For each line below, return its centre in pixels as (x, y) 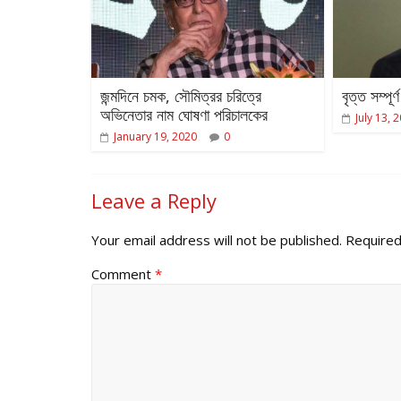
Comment (123, 273)
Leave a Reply (154, 200)
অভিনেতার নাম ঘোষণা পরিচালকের (184, 114)
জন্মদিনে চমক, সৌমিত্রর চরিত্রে (181, 95)
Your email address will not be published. (217, 239)
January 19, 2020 (155, 136)
